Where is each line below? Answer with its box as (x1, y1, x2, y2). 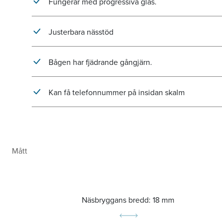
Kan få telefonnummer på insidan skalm (47, 87, 185, 98)
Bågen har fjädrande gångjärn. (47, 56, 152, 68)
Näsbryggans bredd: (82, 194, 153, 206)
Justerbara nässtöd (47, 26, 113, 38)
